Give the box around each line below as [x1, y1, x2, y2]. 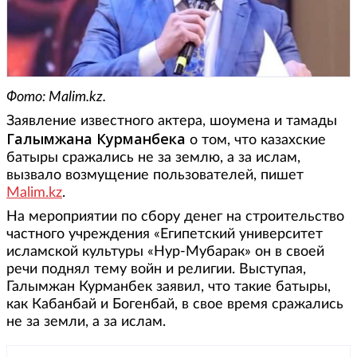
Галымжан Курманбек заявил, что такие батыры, [6, 279, 331, 294]
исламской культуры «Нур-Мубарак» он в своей [6, 244, 324, 259]
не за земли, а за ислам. [6, 314, 166, 329]
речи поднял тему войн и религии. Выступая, [6, 261, 306, 277]
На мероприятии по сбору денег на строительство [6, 209, 344, 224]
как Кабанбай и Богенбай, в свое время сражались [6, 296, 343, 312]
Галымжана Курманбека [6, 128, 190, 148]
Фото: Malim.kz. [6, 89, 106, 104]
